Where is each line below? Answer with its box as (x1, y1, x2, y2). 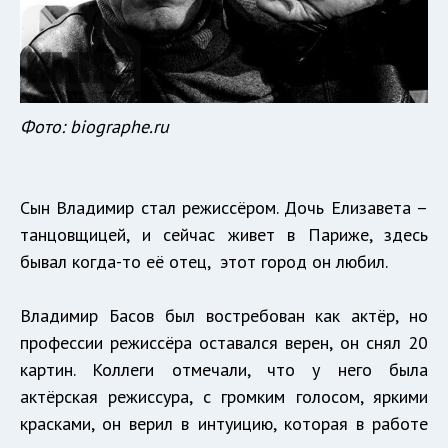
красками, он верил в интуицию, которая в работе (20, 412, 428, 436)
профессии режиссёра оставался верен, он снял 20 (20, 331, 428, 355)
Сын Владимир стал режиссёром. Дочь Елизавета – (20, 196, 428, 220)
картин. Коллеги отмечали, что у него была (20, 358, 428, 382)
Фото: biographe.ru (20, 115, 169, 139)
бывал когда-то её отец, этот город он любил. (20, 250, 388, 274)
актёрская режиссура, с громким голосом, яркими (20, 385, 428, 409)
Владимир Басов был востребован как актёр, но (20, 304, 428, 328)
